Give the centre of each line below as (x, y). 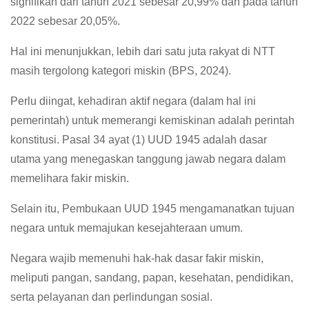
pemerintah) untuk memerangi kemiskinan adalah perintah (152, 120)
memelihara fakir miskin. (70, 178)
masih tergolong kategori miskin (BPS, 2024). (121, 70)
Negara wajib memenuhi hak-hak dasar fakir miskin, (137, 258)
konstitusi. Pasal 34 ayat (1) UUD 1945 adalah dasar (139, 139)
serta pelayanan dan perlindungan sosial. (111, 297)
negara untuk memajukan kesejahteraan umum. (127, 228)
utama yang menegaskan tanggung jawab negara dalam (148, 159)
